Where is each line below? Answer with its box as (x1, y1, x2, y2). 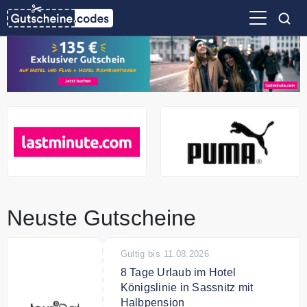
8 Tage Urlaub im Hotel (120, 267, 236, 279)
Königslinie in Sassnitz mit (120, 282, 254, 294)
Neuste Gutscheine (7, 206, 197, 231)
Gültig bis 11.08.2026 (120, 249, 210, 260)
